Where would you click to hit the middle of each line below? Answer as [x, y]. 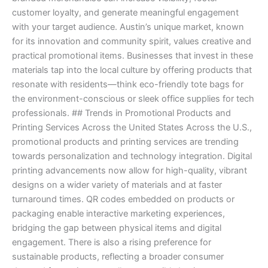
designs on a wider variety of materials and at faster [117, 185]
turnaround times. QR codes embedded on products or [123, 200]
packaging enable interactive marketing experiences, [118, 214]
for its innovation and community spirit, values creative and [132, 42]
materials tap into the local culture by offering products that [132, 70]
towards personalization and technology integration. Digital [132, 156]
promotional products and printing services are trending [125, 142]
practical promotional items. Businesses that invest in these [133, 56]
